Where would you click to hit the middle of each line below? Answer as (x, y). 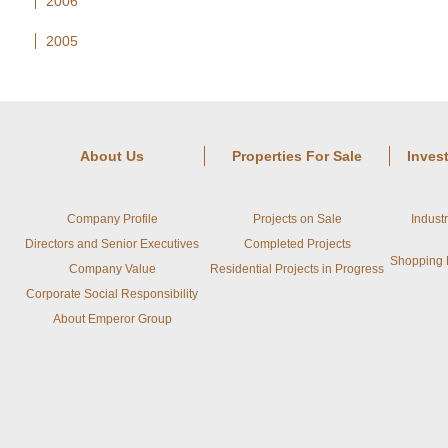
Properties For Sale (296, 156)
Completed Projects (297, 244)
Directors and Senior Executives (112, 244)
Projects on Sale (297, 219)
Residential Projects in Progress (297, 269)
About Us (111, 156)
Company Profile (112, 219)
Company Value (112, 269)
